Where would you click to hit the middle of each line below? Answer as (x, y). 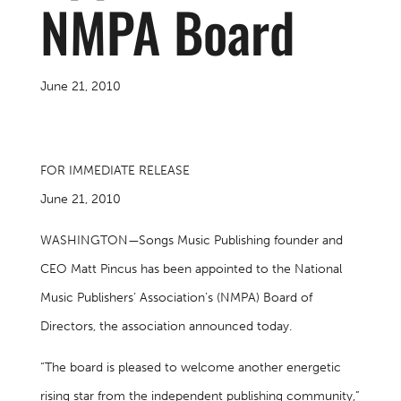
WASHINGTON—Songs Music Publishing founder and (191, 240)
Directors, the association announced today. (166, 326)
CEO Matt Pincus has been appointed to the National (191, 269)
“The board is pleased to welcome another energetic (190, 367)
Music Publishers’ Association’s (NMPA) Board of (176, 298)
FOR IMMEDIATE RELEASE (115, 171)
